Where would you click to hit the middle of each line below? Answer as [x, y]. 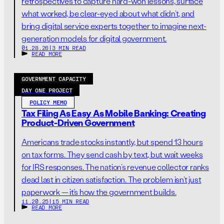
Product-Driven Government [78, 122]
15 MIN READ [70, 201]
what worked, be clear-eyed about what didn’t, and [108, 13]
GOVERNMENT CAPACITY [54, 78]
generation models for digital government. [94, 38]
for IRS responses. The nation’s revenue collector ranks [115, 167]
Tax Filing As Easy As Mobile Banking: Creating [114, 113]
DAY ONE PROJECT [47, 90]
